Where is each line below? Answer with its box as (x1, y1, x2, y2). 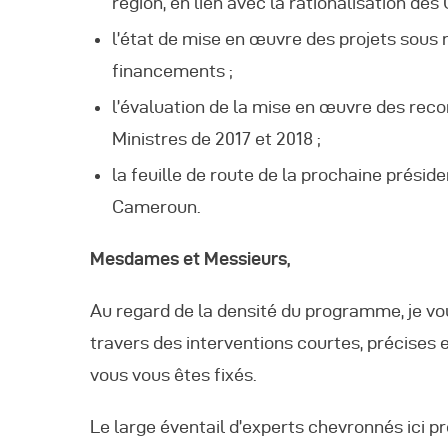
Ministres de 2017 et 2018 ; (111, 129, 321, 149)
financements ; (111, 61, 233, 81)
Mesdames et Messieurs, (90, 249, 290, 269)
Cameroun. (111, 197, 201, 217)
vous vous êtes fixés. (90, 364, 257, 384)
